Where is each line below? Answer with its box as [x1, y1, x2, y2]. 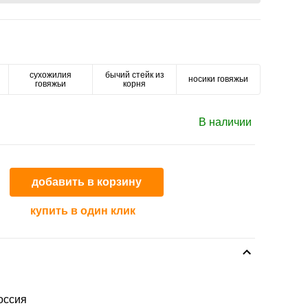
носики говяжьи [188, 74, 248, 84]
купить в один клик [30, 205, 135, 217]
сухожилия [30, 69, 71, 80]
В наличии [199, 115, 252, 128]
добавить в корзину [32, 176, 142, 188]
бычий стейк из [104, 69, 164, 80]
